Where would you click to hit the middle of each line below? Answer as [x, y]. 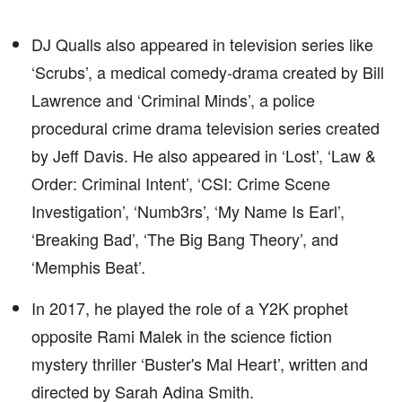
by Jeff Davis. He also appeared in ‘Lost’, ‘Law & [204, 155]
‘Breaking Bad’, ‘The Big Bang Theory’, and [185, 239]
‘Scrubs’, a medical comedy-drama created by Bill [208, 72]
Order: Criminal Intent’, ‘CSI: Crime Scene [181, 183]
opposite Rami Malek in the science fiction [182, 336]
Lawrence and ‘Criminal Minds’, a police [173, 100]
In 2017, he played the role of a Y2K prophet [190, 308]
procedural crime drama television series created [205, 127]
